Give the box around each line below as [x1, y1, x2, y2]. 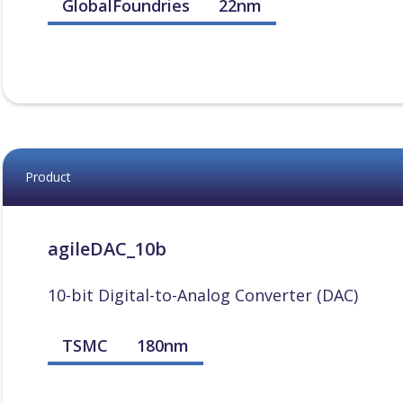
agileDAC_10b [47, 237, 166, 261]
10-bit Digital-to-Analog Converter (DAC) [47, 284, 358, 306]
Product [24, 168, 71, 185]
